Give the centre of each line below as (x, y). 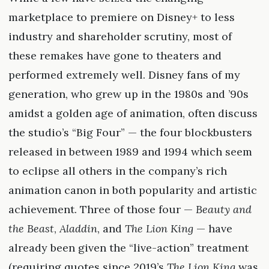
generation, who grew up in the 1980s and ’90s (128, 94)
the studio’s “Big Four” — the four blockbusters (130, 133)
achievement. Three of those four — (102, 210)
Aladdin (78, 229)
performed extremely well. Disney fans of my (124, 75)
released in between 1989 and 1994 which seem (130, 152)
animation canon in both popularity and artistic (132, 190)
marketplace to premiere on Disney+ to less (121, 17)
